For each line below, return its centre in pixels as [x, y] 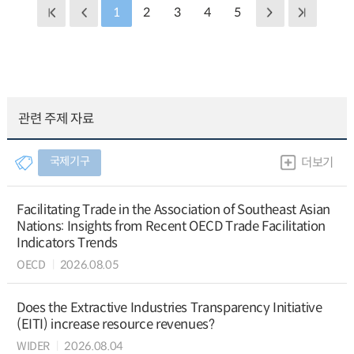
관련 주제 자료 [56, 119]
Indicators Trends [67, 243]
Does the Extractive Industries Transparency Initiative [169, 307]
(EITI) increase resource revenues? [115, 324]
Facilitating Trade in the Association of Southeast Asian [173, 209]
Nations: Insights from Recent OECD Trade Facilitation [171, 226]
